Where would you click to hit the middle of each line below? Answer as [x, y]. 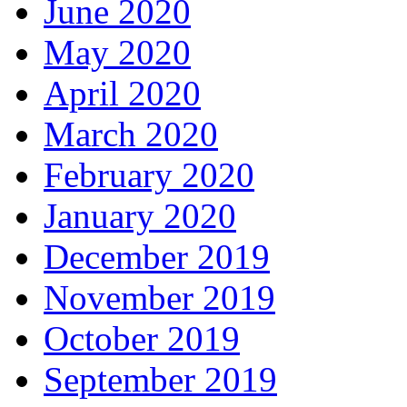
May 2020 [117, 53]
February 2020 [149, 175]
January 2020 [140, 216]
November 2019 [159, 298]
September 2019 [160, 380]
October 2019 [142, 339]
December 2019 [157, 257]
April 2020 [122, 94]
